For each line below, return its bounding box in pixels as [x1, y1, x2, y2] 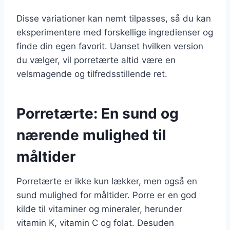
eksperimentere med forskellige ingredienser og [16, 27, 213, 37]
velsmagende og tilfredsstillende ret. [16, 68, 167, 79]
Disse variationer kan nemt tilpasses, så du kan [16, 13, 211, 24]
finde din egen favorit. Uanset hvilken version [16, 41, 203, 51]
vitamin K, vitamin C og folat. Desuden [16, 217, 174, 228]
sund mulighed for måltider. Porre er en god [16, 189, 197, 200]
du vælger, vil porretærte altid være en [16, 54, 176, 65]
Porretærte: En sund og [16, 104, 179, 122]
